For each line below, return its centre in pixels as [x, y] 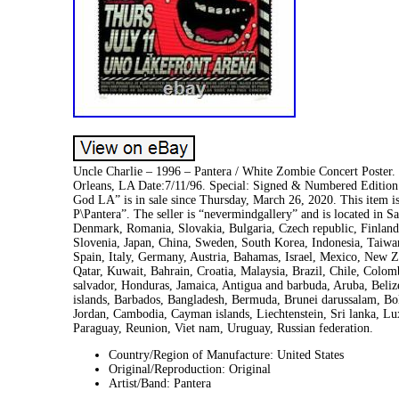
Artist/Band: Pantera [160, 383]
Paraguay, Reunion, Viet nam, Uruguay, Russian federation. [223, 328]
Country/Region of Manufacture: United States [226, 354]
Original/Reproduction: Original [190, 369]
